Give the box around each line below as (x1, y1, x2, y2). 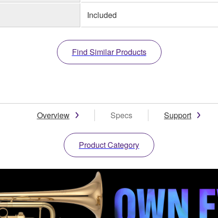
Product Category (79, 139, 139, 150)
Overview (36, 109, 70, 121)
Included (87, 9, 117, 20)
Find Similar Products (72, 46, 146, 57)
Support (164, 109, 191, 121)
